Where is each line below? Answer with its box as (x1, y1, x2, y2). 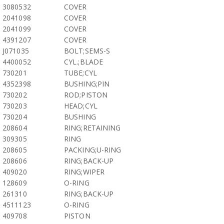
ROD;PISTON (64, 90, 107, 99)
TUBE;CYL (64, 68, 97, 77)
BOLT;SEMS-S (64, 46, 110, 55)
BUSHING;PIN (64, 79, 110, 88)
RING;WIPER (64, 167, 104, 176)
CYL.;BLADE (64, 57, 103, 66)
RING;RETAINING (64, 123, 121, 132)
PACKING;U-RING (64, 145, 121, 154)
